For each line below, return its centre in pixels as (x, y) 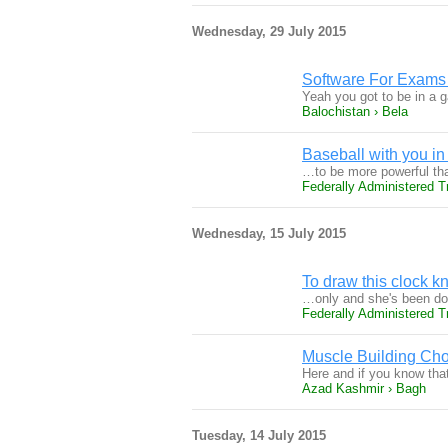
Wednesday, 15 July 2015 (269, 233)
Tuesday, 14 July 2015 (259, 435)
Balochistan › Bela (355, 111)
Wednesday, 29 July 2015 (269, 31)
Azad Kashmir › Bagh (364, 388)
